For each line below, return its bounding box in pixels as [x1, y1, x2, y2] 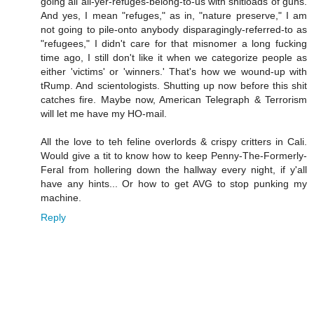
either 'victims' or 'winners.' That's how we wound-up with [41, 66, 307, 78]
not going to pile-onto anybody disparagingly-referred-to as [41, 24, 307, 36]
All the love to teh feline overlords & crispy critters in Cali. [41, 136, 307, 148]
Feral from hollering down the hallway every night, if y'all [41, 164, 307, 176]
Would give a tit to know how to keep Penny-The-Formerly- [41, 150, 307, 162]
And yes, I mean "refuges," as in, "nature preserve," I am [41, 10, 307, 22]
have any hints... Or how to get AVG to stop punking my [41, 178, 307, 190]
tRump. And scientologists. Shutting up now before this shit [41, 80, 307, 92]
